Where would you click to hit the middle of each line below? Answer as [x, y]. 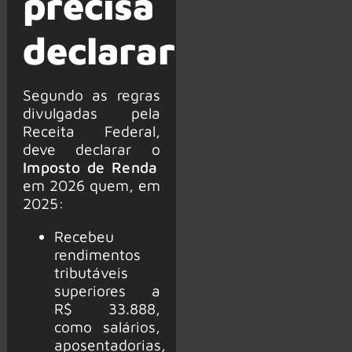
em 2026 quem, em [91, 185]
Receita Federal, [91, 130]
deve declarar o [91, 148]
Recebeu [84, 236]
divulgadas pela [91, 112]
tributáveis [91, 272]
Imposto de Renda [90, 167]
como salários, [107, 326]
